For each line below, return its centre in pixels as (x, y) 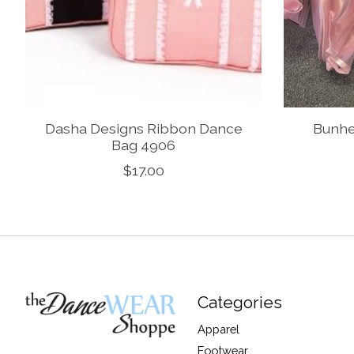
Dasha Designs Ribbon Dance (143, 129)
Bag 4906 (144, 145)
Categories (239, 303)
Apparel (218, 330)
